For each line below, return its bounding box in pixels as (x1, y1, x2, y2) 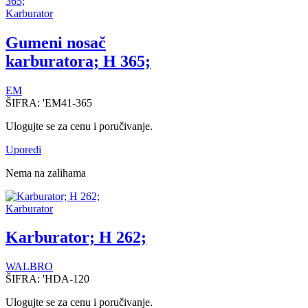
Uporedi (5, 143, 41, 155)
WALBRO (5, 261, 53, 273)
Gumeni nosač (5, 33, 106, 52)
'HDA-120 (43, 273, 89, 285)
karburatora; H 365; (5, 52, 151, 70)
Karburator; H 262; (5, 228, 146, 247)
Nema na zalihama (5, 166, 86, 179)
